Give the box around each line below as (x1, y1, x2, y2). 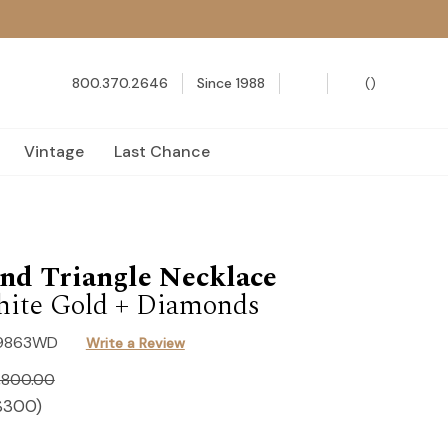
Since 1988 (197, 73, 265, 92)
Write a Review (85, 333, 185, 352)
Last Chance (114, 141, 210, 162)
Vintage (24, 141, 84, 162)
